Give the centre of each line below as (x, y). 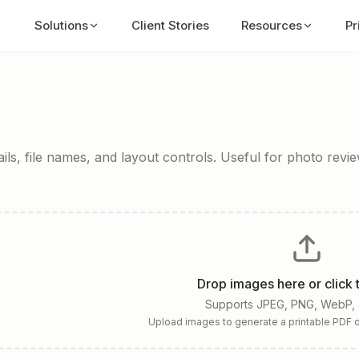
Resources (271, 25)
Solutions (61, 25)
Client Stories (170, 25)
